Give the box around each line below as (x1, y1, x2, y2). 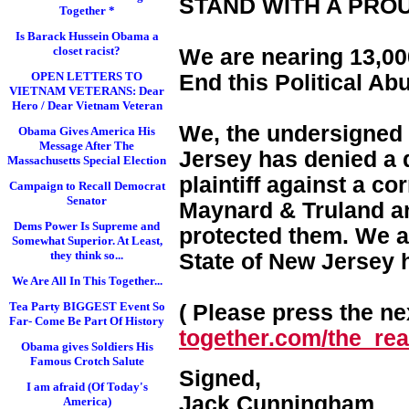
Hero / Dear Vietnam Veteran (11, 99, 163, 112)
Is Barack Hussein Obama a (15, 29, 159, 43)
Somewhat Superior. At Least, (11, 234, 163, 247)
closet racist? (53, 44, 121, 58)
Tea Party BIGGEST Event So (8, 299, 165, 313)
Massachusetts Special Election (7, 153, 166, 167)
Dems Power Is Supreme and (14, 219, 160, 233)
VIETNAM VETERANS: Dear (9, 84, 164, 98)
